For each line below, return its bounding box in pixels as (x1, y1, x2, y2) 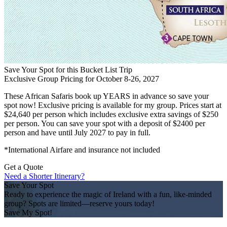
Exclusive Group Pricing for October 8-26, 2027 (4, 74, 159, 83)
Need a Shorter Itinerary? (4, 172, 85, 180)
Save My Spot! (4, 208, 52, 217)
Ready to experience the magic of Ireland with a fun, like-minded (4, 190, 212, 199)
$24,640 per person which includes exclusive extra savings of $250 (4, 110, 218, 119)
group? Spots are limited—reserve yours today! (4, 199, 155, 208)
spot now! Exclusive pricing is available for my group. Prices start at (4, 101, 221, 109)
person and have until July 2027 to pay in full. (4, 128, 150, 137)
